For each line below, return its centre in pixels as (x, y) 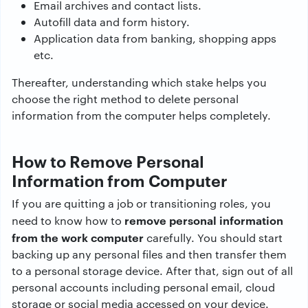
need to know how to (67, 220)
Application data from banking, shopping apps (155, 38)
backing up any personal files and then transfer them (149, 254)
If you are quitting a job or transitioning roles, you (141, 203)
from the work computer (78, 237)
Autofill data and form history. (112, 22)
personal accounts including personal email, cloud (143, 287)
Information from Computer (120, 180)
